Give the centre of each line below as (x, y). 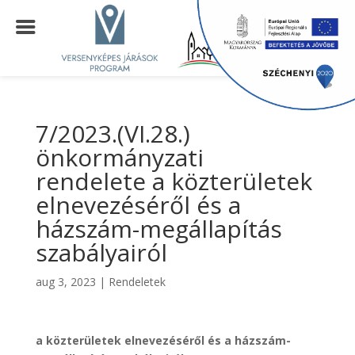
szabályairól (101, 252)
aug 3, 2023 (65, 282)
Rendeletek (137, 282)
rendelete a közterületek (174, 181)
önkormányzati (119, 157)
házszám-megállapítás (158, 229)
